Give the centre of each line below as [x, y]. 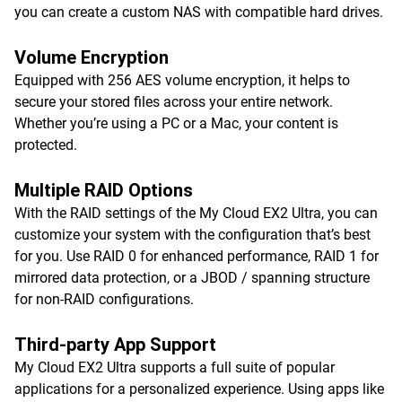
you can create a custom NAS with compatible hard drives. [199, 12]
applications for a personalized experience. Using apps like [199, 389]
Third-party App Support [115, 345]
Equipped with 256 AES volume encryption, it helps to [182, 80]
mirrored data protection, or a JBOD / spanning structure [192, 278]
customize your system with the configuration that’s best [192, 235]
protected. [46, 145]
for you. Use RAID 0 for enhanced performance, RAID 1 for [197, 256]
